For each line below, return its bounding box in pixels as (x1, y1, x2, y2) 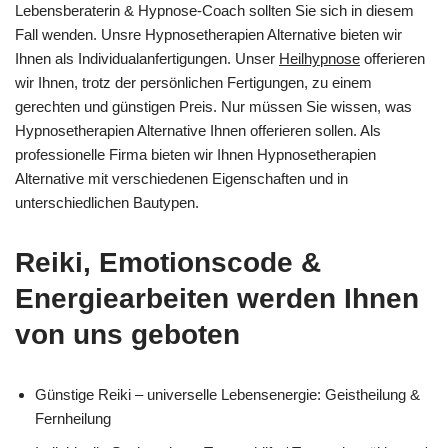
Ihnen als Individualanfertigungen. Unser (15, 49, 279, 67)
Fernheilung (35, 409, 111, 427)
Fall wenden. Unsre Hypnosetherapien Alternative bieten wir (15, 25, 402, 43)
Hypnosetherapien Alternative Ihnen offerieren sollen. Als (15, 121, 381, 139)
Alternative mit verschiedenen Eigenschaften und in (15, 169, 348, 187)
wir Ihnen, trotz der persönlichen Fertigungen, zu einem (15, 73, 372, 91)
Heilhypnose (279, 49, 360, 67)
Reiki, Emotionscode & (15, 246, 321, 278)
